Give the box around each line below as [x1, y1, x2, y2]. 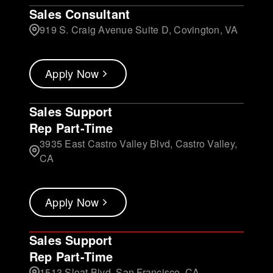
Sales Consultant [29, 4, 130, 23]
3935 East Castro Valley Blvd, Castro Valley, [40, 136, 237, 151]
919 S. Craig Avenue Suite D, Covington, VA [40, 22, 238, 37]
